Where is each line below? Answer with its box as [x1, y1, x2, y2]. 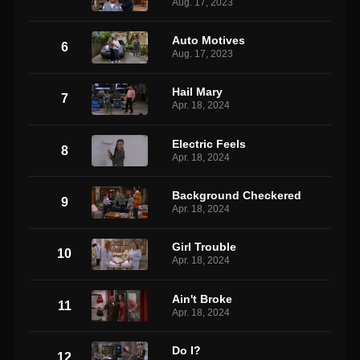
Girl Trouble [172, 240, 237, 254]
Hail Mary [172, 85, 223, 99]
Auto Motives [172, 33, 246, 47]
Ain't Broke [172, 292, 233, 305]
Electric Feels [172, 137, 247, 150]
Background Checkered [172, 188, 302, 202]
